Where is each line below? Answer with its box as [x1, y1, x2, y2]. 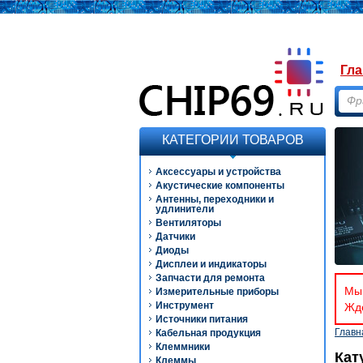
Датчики [156, 231, 195, 242]
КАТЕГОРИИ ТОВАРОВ [162, 133, 304, 147]
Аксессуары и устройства [156, 166, 281, 177]
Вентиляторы [156, 217, 221, 228]
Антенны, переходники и [156, 194, 274, 205]
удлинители [156, 203, 214, 215]
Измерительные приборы [156, 286, 279, 297]
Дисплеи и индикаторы [156, 258, 267, 270]
